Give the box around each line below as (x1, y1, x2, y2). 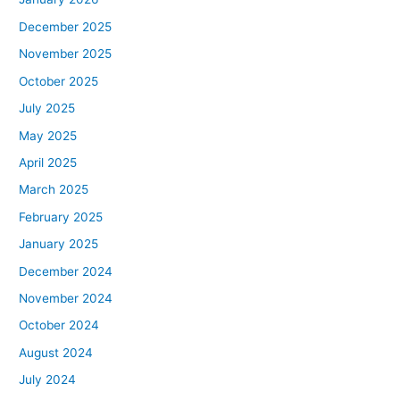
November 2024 (19, 290, 113, 305)
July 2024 (19, 372, 77, 387)
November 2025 (19, 46, 112, 62)
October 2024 (19, 318, 100, 333)
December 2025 (19, 19, 112, 34)
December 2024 (19, 263, 113, 279)
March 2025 (19, 182, 89, 197)
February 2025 (19, 209, 104, 224)
